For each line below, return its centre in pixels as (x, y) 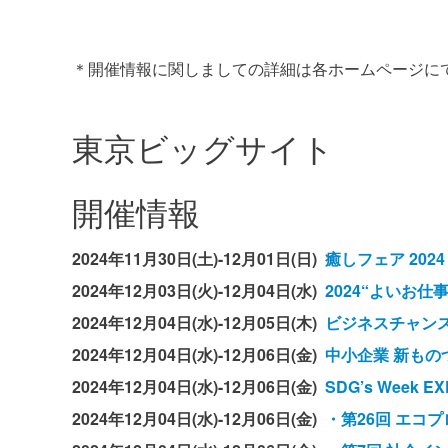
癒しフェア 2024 (385, 259)
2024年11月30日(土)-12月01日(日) (198, 259)
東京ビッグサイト (203, 147)
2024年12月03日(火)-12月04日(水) (198, 291)
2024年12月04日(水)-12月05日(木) (198, 323)
